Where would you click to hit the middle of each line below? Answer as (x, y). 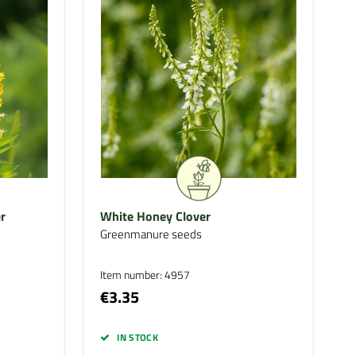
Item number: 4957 (145, 275)
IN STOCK (138, 337)
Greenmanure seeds (151, 234)
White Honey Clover (156, 216)
